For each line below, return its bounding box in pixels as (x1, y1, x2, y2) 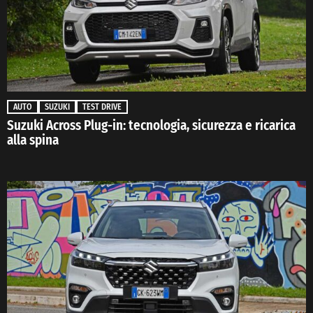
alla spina (7, 131, 59, 148)
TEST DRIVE (82, 101, 122, 112)
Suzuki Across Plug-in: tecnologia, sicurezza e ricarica (7, 117, 296, 133)
